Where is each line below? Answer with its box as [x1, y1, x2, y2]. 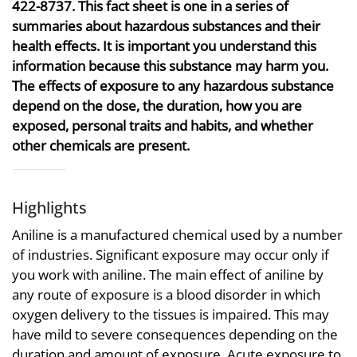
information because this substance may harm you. [12, 57, 328, 75]
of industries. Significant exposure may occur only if [12, 245, 329, 264]
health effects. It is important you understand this [12, 37, 316, 55]
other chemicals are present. [12, 136, 190, 155]
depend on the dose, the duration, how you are [12, 96, 302, 115]
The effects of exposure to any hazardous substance [12, 76, 334, 95]
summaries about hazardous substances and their [12, 17, 320, 35]
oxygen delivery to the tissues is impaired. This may [12, 304, 329, 324]
